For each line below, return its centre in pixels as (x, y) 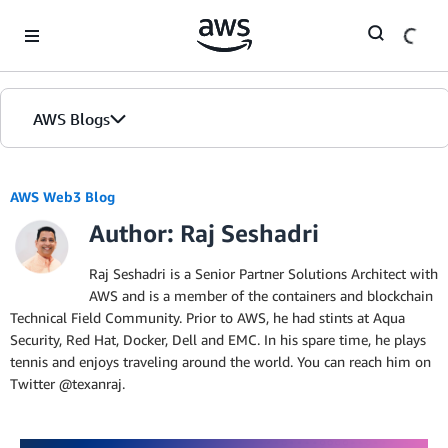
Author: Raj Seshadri (204, 233)
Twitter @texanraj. (67, 383)
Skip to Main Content (75, 19)
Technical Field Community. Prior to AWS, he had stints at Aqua (207, 317)
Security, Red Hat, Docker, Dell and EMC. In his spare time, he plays (218, 339)
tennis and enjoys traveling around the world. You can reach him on (220, 361)
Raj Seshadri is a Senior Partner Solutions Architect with (263, 273)
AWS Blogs (71, 119)
